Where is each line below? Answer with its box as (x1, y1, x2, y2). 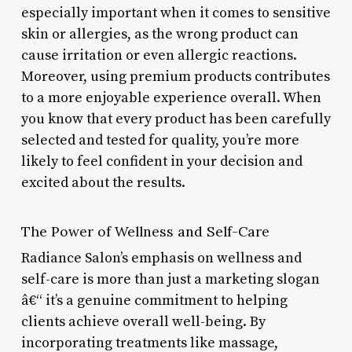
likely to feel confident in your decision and (20, 152, 302, 170)
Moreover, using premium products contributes (20, 67, 330, 86)
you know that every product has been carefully (20, 109, 331, 128)
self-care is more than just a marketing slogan (20, 269, 320, 288)
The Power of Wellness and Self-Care (20, 222, 269, 240)
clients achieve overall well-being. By (20, 312, 266, 331)
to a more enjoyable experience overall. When (20, 88, 321, 107)
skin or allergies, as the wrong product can (20, 24, 299, 43)
